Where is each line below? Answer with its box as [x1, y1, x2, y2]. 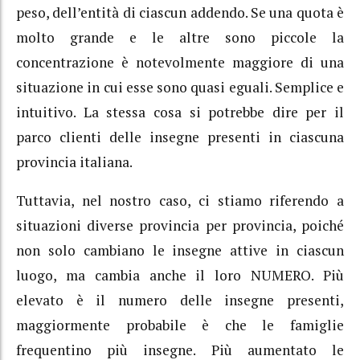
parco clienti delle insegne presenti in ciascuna [16, 127, 344, 146]
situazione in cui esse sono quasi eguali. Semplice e [16, 77, 344, 96]
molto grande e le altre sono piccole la [16, 27, 344, 47]
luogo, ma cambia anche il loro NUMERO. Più [16, 266, 344, 285]
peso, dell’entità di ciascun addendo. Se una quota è [16, 2, 344, 22]
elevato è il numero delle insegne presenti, [16, 291, 344, 310]
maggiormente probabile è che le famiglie [16, 316, 344, 335]
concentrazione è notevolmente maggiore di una [16, 52, 344, 72]
